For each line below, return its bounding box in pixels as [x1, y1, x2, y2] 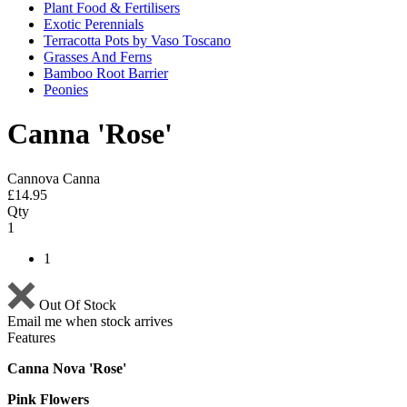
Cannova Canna [7, 170, 100, 186]
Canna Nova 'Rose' [7, 360, 126, 376]
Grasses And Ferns [44, 49, 152, 65]
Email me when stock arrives [7, 313, 173, 329]
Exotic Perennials [44, 16, 144, 32]
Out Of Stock [35, 296, 116, 313]
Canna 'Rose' [7, 117, 173, 151]
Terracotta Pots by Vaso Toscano [44, 33, 231, 48]
